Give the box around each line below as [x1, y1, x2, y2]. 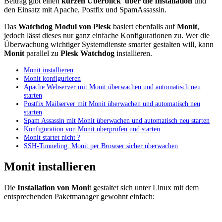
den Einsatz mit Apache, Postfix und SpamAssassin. [4, 5, 166, 14]
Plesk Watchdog [60, 49, 114, 58]
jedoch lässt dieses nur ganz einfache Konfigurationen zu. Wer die [4, 31, 210, 40]
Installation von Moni [17, 183, 89, 192]
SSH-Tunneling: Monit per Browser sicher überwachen [24, 142, 178, 150]
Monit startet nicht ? [24, 133, 80, 142]
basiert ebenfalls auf [111, 22, 177, 31]
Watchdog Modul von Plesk [18, 22, 111, 31]
